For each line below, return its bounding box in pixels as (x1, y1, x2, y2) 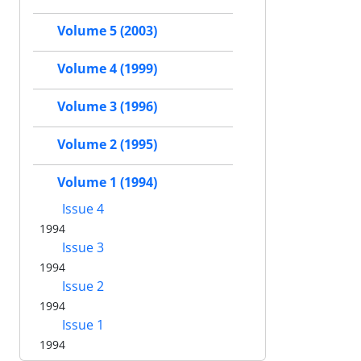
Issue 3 (59, 239, 104, 257)
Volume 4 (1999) (57, 60, 157, 78)
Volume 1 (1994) (57, 173, 157, 192)
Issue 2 (59, 277, 104, 296)
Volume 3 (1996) (57, 98, 157, 116)
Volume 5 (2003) (57, 22, 157, 40)
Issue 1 (59, 316, 104, 334)
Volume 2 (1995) (57, 135, 157, 154)
